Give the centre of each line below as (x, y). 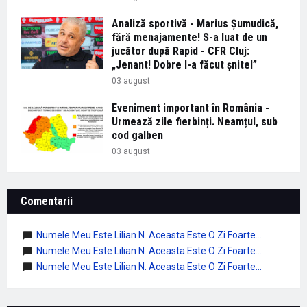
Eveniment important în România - (191, 108)
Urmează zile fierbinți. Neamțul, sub (195, 121)
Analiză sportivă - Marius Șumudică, (195, 23)
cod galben (137, 135)
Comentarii (47, 201)
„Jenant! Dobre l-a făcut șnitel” (184, 64)
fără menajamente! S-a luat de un (189, 37)
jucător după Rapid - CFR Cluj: (181, 51)
